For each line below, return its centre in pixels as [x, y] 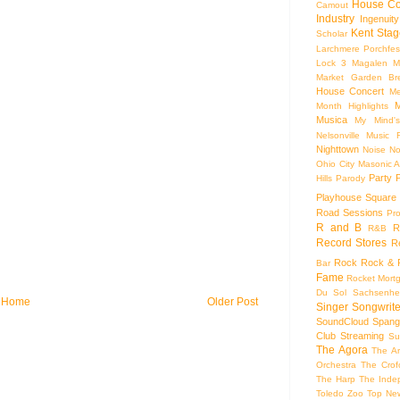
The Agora [342, 350]
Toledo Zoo [340, 393]
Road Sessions [350, 212]
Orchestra [336, 364]
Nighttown [337, 149]
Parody [351, 178]
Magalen [370, 62]
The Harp [336, 379]
